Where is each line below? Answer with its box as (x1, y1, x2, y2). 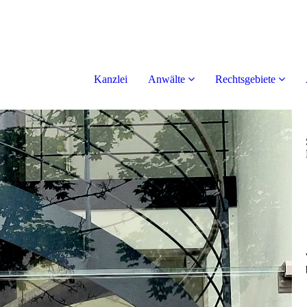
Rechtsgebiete (214, 73, 275, 85)
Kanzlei (93, 73, 127, 85)
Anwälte (147, 73, 185, 85)
